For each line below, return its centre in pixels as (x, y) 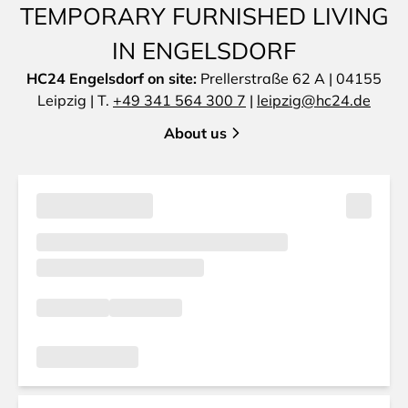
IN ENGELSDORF (204, 50)
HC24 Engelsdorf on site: (113, 78)
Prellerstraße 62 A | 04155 (291, 78)
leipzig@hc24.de (314, 100)
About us (195, 133)
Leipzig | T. (75, 100)
